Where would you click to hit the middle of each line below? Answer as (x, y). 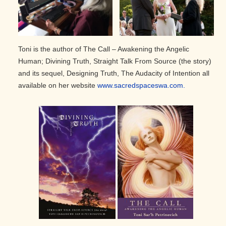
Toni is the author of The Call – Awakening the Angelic (104, 49)
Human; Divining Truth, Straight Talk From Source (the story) (115, 61)
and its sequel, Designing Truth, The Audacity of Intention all (114, 73)
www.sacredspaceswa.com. (141, 86)
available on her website (58, 86)
